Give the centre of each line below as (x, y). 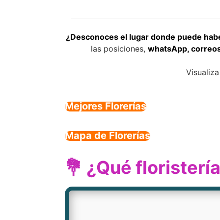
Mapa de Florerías (108, 136)
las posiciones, (119, 49)
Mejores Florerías (106, 106)
